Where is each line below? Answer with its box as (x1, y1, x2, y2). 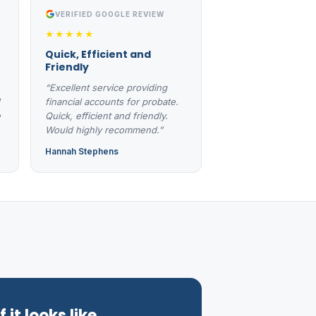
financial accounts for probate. (45, 95, 178, 107)
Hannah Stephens (45, 145, 119, 157)
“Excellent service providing (45, 81, 167, 93)
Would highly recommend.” (45, 123, 163, 135)
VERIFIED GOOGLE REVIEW (55, 9, 164, 18)
